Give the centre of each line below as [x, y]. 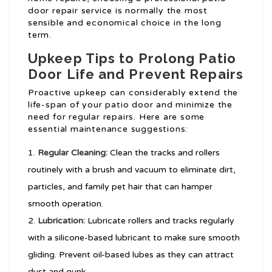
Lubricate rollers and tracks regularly [160, 221]
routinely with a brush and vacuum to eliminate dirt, [132, 170]
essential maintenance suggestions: [108, 129]
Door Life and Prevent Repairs [136, 74]
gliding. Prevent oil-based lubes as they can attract [131, 255]
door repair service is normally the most [118, 11]
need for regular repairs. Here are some [117, 117]
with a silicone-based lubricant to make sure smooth [134, 238]
